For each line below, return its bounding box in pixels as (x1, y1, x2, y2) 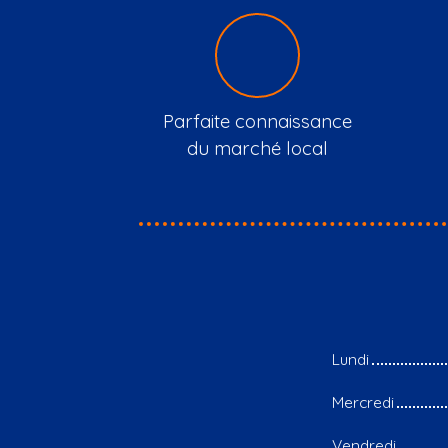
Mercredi (332, 392, 394, 412)
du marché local (186, 136, 328, 160)
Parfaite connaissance (162, 109, 352, 133)
